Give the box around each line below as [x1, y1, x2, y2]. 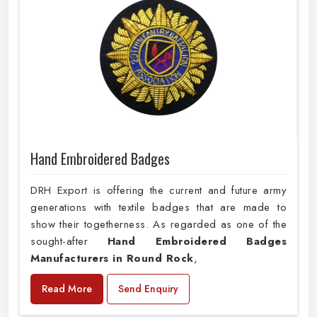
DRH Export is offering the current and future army [30, 182, 287, 198]
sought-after [30, 233, 108, 249]
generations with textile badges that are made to [30, 199, 287, 215]
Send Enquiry [118, 281, 178, 296]
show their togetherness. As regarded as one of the [30, 216, 287, 232]
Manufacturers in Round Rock [30, 250, 194, 266]
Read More [42, 281, 92, 296]
